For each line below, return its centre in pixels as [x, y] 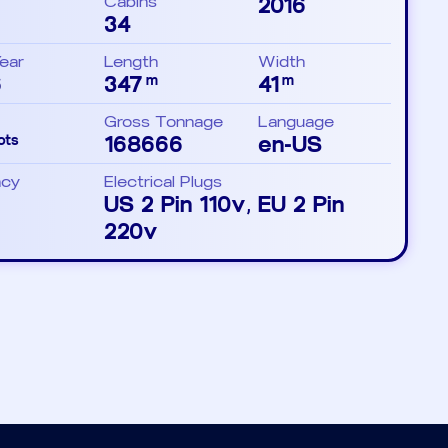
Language [296, 121]
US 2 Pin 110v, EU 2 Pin [223, 204]
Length [130, 61]
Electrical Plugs [162, 181]
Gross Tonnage [163, 121]
